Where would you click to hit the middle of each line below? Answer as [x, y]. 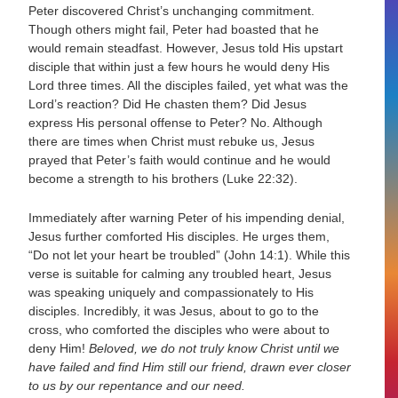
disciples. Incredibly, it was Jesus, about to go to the [174, 310]
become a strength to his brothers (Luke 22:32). [163, 179]
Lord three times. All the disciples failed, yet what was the [189, 86]
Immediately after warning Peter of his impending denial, [187, 217]
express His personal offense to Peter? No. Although [176, 123]
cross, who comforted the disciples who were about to [179, 329]
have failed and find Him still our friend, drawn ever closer [190, 366]
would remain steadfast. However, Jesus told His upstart [186, 48]
